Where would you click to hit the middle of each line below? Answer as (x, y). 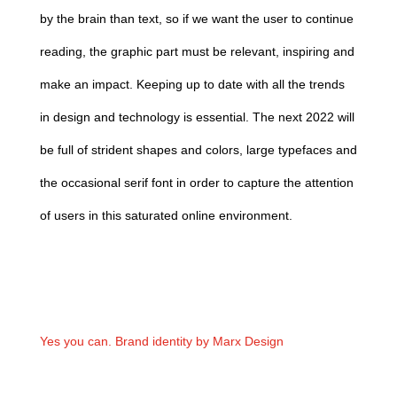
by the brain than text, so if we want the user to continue (196, 19)
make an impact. (88, 84)
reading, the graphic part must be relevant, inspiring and (197, 51)
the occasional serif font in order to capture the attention (196, 183)
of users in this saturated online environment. (166, 215)
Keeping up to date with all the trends (240, 84)
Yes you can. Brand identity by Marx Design (161, 341)
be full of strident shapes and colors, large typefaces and (198, 150)
